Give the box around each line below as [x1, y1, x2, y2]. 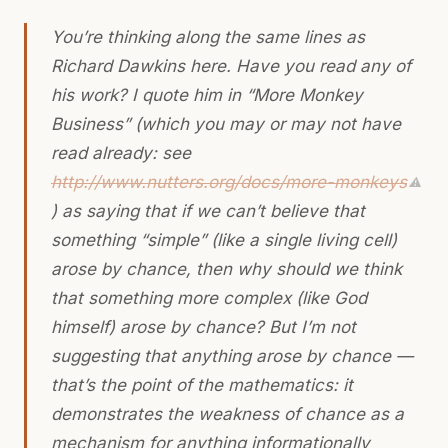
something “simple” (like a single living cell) [51, 229, 397, 250]
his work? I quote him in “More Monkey [51, 84, 363, 105]
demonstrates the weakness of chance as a [51, 403, 404, 424]
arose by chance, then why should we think [51, 258, 402, 279]
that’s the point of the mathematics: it [51, 374, 353, 395]
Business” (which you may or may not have [51, 113, 401, 134]
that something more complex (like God [51, 287, 367, 308]
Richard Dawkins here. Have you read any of [51, 55, 411, 76]
